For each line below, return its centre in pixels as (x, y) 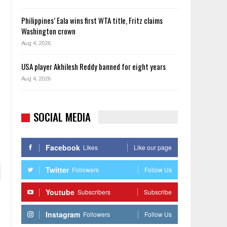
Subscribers (94, 192)
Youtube (60, 192)
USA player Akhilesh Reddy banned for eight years (93, 67)
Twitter (57, 169)
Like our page (153, 147)
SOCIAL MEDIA (62, 117)
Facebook (63, 147)
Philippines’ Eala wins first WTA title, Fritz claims (92, 21)
